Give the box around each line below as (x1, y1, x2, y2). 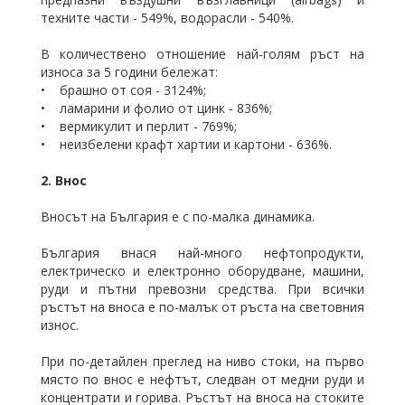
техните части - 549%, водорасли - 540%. (41, 9, 294, 26)
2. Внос (41, 172, 87, 189)
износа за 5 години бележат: (41, 63, 218, 80)
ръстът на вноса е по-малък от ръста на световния (41, 298, 364, 316)
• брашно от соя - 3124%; (41, 81, 206, 99)
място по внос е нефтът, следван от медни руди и (41, 371, 364, 388)
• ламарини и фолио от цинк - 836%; (41, 99, 272, 117)
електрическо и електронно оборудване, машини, (41, 262, 364, 279)
